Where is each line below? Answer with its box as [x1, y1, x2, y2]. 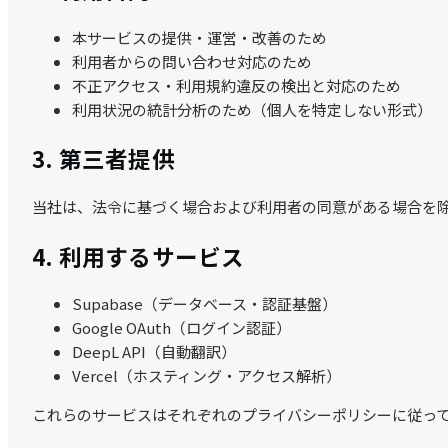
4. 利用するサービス [32, 239, 245, 272]
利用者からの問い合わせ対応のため [72, 50, 312, 72]
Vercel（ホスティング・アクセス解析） [72, 365, 341, 387]
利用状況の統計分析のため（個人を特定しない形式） [72, 98, 432, 120]
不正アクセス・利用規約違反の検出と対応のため [72, 74, 401, 96]
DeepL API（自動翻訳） [72, 341, 236, 363]
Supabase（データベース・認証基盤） [72, 293, 337, 315]
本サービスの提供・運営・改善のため [72, 26, 327, 48]
